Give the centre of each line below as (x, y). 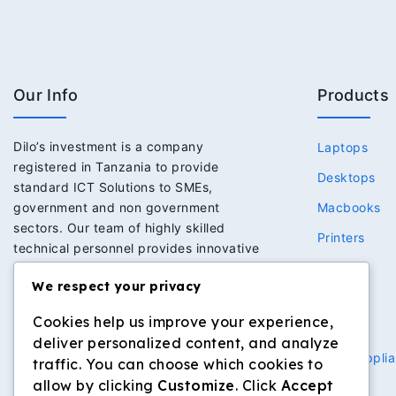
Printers (341, 237)
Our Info (46, 95)
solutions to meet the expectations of (129, 268)
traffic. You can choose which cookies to (178, 365)
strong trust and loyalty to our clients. (130, 308)
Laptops (342, 147)
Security (343, 327)
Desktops (346, 177)
